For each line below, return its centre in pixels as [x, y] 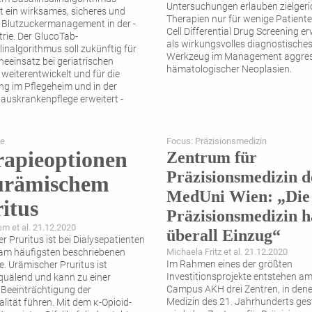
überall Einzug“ [224, 236]
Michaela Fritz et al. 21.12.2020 [227, 252]
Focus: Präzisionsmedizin [217, 141]
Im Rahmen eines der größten [229, 265]
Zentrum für [212, 158]
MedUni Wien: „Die [238, 197]
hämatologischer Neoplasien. [231, 70]
